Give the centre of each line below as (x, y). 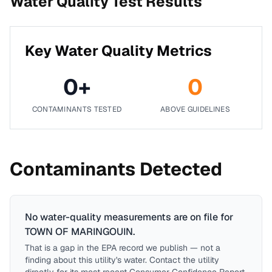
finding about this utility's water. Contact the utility (122, 260)
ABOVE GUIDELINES (195, 109)
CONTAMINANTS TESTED (77, 109)
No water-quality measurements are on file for (129, 217)
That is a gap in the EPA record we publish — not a (123, 248)
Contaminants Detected (116, 169)
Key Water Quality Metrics (118, 51)
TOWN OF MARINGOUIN (79, 232)
